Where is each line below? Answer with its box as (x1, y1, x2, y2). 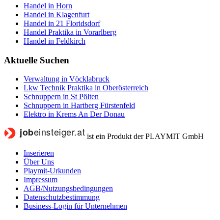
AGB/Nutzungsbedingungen (24, 184, 113, 193)
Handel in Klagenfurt (24, 10, 89, 19)
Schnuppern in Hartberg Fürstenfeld (24, 101, 135, 110)
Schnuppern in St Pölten (24, 92, 99, 101)
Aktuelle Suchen (4, 55, 69, 65)
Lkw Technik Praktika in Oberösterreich (24, 83, 148, 92)
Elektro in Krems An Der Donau (24, 110, 125, 119)
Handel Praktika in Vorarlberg (24, 27, 116, 36)
